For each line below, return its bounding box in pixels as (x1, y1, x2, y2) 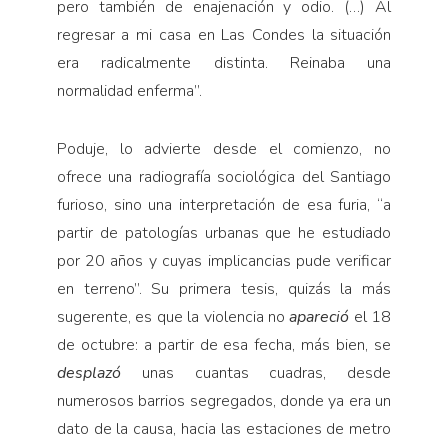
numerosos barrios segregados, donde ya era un (56, 389, 392, 412)
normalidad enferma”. (56, 79, 202, 102)
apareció (289, 305, 354, 328)
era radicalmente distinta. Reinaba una (56, 51, 392, 74)
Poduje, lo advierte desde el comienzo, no (56, 137, 392, 160)
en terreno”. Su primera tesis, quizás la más (56, 277, 392, 300)
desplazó (56, 361, 142, 384)
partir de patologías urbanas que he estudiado (56, 221, 392, 244)
